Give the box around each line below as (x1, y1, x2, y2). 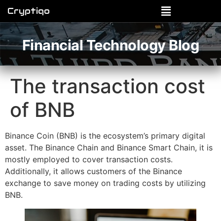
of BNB (10, 97, 75, 122)
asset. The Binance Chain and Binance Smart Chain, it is (5, 142, 213, 152)
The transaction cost (10, 74, 205, 98)
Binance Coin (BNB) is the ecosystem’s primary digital (5, 130, 205, 141)
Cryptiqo (7, 5, 50, 17)
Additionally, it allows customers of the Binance (5, 166, 182, 176)
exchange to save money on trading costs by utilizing (5, 178, 206, 188)
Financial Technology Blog (22, 36, 199, 54)
